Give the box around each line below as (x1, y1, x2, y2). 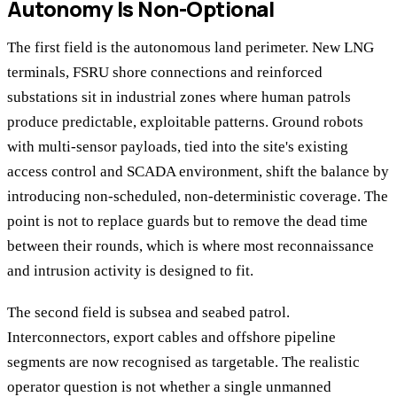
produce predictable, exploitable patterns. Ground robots (7, 113, 363, 131)
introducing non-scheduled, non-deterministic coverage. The (7, 188, 388, 206)
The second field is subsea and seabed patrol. (7, 303, 290, 321)
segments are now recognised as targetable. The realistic (7, 353, 360, 370)
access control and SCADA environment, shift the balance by (7, 163, 389, 181)
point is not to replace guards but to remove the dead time (7, 213, 368, 230)
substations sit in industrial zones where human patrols (7, 89, 351, 106)
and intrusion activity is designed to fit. (7, 262, 253, 280)
